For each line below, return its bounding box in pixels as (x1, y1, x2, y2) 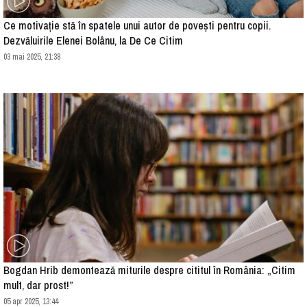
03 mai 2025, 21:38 (3, 51, 60, 63)
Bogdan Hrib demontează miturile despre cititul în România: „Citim (3, 262, 295, 278)
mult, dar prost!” (3, 277, 73, 293)
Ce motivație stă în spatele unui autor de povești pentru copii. (3, 18, 271, 34)
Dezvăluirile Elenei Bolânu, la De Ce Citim (3, 33, 183, 49)
